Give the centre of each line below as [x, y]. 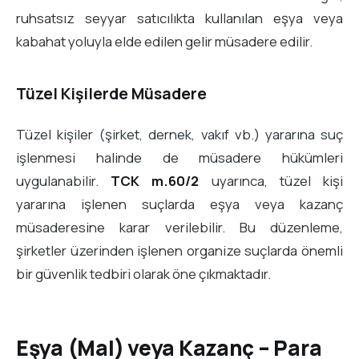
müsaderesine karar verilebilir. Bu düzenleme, [179, 227]
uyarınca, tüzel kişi [271, 180]
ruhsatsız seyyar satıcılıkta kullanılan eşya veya [179, 18]
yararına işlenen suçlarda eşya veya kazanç [179, 204]
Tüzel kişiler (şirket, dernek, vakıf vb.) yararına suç [179, 134]
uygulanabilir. [64, 180]
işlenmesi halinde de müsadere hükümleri [179, 157]
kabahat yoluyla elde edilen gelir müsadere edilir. [164, 41]
